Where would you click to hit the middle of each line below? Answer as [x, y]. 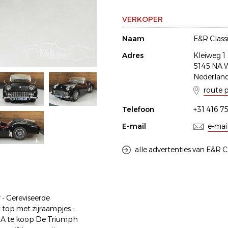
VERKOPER [142, 19]
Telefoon [138, 109]
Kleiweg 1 [209, 55]
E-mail [134, 126]
